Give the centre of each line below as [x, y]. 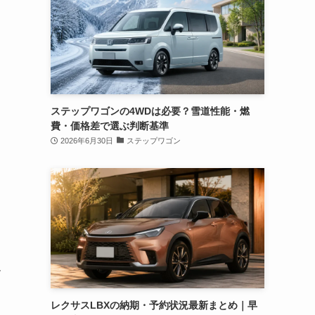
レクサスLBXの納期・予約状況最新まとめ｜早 [154, 305]
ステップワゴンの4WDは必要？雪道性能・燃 [150, 111]
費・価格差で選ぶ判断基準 [110, 126]
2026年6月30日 [86, 140]
